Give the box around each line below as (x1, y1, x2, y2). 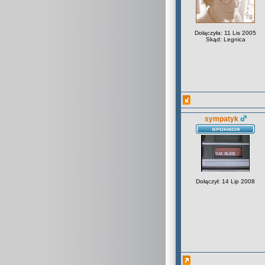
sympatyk (204, 115, 238, 123)
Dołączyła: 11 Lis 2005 (195, 30, 256, 36)
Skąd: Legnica (205, 36, 245, 43)
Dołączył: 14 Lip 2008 (196, 178, 255, 185)
